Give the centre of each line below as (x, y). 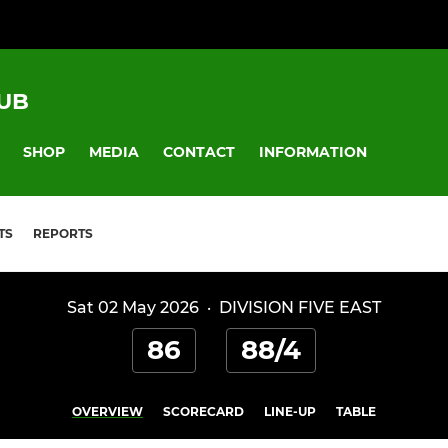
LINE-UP (290, 412)
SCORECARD (203, 412)
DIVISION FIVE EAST (300, 308)
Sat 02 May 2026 (133, 308)
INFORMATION (313, 151)
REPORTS (63, 234)
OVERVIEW (107, 412)
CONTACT (199, 151)
